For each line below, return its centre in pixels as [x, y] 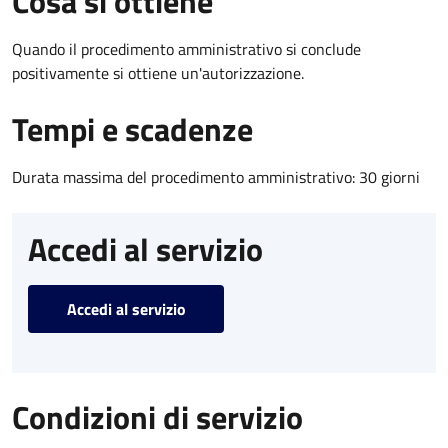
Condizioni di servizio [157, 416]
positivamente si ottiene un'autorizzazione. [158, 72]
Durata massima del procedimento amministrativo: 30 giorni [216, 176]
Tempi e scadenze [132, 128]
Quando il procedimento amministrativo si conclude [186, 48]
